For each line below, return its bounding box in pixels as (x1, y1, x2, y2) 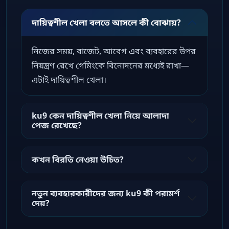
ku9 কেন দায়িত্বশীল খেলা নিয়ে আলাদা (32, 110, 169, 122)
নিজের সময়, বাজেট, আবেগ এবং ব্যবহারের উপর (32, 45, 196, 57)
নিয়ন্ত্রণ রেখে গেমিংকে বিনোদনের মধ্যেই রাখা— (32, 60, 189, 72)
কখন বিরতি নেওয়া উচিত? (32, 153, 124, 165)
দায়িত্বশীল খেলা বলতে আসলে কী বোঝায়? (32, 16, 181, 28)
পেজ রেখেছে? (32, 120, 82, 131)
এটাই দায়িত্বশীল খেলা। (32, 74, 106, 86)
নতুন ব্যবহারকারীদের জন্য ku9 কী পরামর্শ (32, 188, 179, 199)
